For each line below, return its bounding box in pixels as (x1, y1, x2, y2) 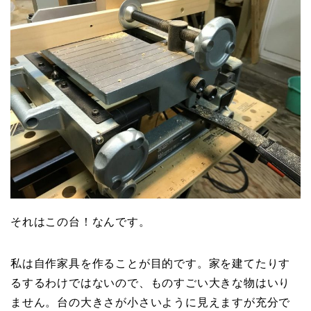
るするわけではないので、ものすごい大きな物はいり (10, 276, 291, 289)
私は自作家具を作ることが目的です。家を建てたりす (10, 257, 291, 269)
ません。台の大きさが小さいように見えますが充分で (10, 296, 291, 308)
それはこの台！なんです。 (10, 215, 151, 228)
